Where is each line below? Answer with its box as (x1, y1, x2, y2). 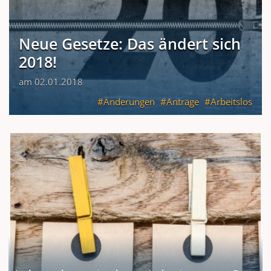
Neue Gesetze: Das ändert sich (19, 33, 241, 54)
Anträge (166, 95, 199, 108)
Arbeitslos (211, 95, 252, 108)
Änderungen (103, 95, 155, 108)
